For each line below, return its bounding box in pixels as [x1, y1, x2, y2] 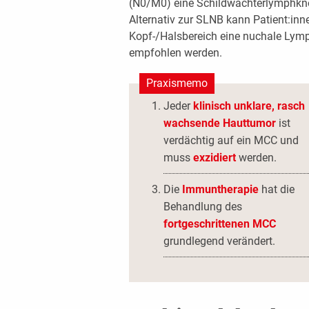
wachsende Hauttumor [163, 117, 276, 130]
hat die [261, 183, 295, 197]
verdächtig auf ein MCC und [163, 134, 299, 148]
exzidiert [192, 151, 236, 165]
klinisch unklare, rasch [192, 99, 305, 113]
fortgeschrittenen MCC [163, 217, 276, 231]
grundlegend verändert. [163, 235, 275, 248]
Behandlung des [163, 200, 242, 214]
